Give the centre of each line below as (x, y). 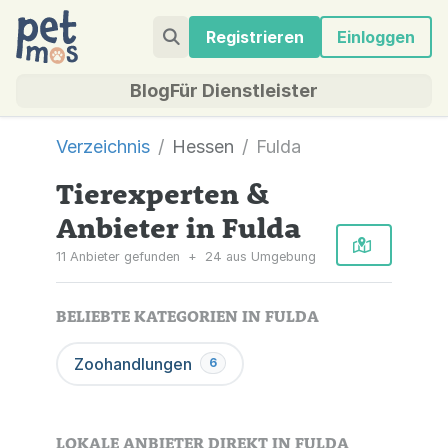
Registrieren (254, 37)
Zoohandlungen (133, 364)
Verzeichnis (103, 146)
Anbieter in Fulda (178, 227)
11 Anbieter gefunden (120, 256)
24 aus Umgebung (258, 256)
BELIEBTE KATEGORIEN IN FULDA (187, 316)
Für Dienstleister (244, 90)
